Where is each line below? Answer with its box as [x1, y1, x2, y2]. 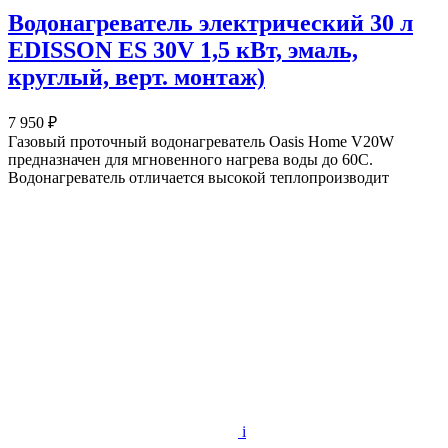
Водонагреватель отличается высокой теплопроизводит [8, 168, 389, 186]
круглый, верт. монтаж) [8, 63, 265, 90]
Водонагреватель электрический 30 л [8, 9, 413, 36]
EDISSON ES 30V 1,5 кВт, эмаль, [8, 36, 358, 63]
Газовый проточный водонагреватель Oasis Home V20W [8, 132, 394, 150]
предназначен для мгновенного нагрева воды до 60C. [8, 150, 373, 168]
